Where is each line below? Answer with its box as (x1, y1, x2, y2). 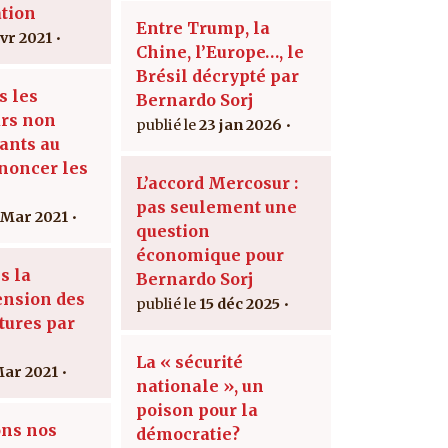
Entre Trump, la (136, 17, 270, 38)
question (136, 220, 210, 241)
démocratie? (136, 423, 240, 444)
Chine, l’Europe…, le (136, 41, 304, 62)
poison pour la (136, 399, 258, 420)
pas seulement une (136, 196, 297, 217)
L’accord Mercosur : (136, 172, 298, 193)
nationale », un (136, 375, 264, 396)
